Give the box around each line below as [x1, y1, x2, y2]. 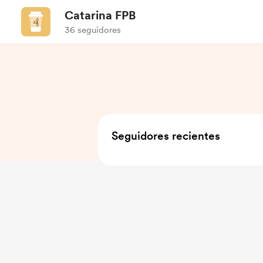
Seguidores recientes [112, 129, 220, 143]
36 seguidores [65, 25, 121, 35]
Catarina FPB [65, 8, 136, 22]
